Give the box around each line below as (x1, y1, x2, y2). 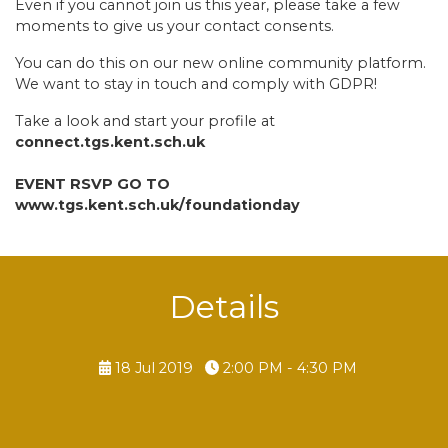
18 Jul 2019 (111, 358, 198, 377)
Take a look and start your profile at (15, 111, 275, 130)
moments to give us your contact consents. (15, 16, 334, 35)
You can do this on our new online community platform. (15, 53, 426, 72)
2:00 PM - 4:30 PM (219, 358, 358, 377)
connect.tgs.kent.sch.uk (15, 132, 205, 151)
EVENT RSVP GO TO (15, 174, 170, 193)
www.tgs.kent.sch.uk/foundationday (15, 195, 300, 214)
